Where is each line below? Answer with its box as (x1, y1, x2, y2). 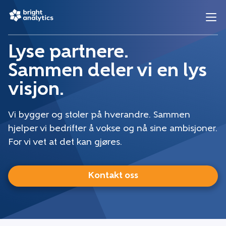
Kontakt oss (88, 171, 138, 181)
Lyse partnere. (8, 43, 129, 63)
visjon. (8, 81, 64, 100)
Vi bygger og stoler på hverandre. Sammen (8, 110, 190, 121)
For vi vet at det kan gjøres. (8, 138, 122, 148)
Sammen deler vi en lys (8, 62, 207, 81)
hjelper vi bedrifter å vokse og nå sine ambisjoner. (8, 124, 217, 134)
